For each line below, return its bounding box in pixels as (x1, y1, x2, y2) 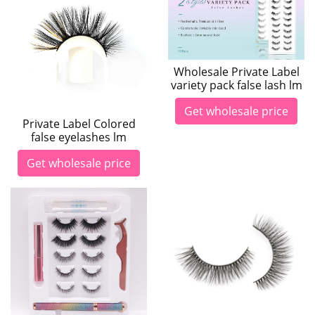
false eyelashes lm (31, 129, 127, 145)
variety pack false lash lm (170, 77, 302, 93)
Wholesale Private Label (173, 63, 300, 79)
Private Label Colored (22, 116, 136, 131)
